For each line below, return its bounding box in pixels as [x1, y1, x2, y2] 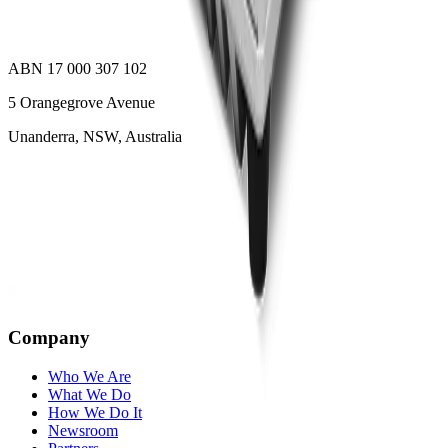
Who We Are [48, 367, 131, 385]
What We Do [48, 385, 131, 403]
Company [8, 326, 90, 348]
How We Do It [48, 403, 142, 421]
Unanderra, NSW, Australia [8, 128, 182, 146]
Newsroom [48, 421, 118, 439]
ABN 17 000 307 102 [8, 60, 147, 78]
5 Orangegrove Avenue [8, 94, 155, 112]
